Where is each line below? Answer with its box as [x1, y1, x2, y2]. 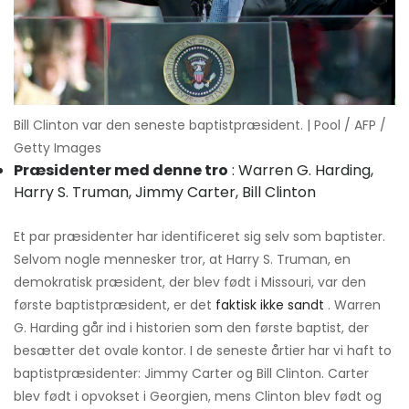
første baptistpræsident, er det [14, 295, 215, 314]
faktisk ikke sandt [215, 295, 324, 314]
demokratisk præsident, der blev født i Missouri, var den [14, 272, 366, 291]
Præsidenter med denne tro [14, 159, 228, 181]
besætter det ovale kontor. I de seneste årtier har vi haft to [14, 341, 392, 360]
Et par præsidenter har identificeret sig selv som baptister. [14, 226, 385, 246]
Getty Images [14, 138, 101, 157]
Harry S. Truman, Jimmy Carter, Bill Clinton [14, 181, 316, 203]
